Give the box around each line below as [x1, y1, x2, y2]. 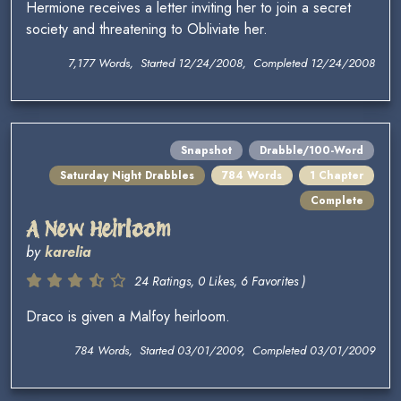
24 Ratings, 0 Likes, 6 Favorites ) [134, 272, 305, 291]
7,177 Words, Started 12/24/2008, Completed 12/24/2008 [68, 55, 375, 73]
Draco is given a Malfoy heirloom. [26, 306, 230, 328]
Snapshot [181, 142, 232, 159]
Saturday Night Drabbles [60, 167, 194, 184]
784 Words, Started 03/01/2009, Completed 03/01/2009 [74, 342, 375, 360]
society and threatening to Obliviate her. [26, 19, 268, 40]
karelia [45, 242, 91, 263]
